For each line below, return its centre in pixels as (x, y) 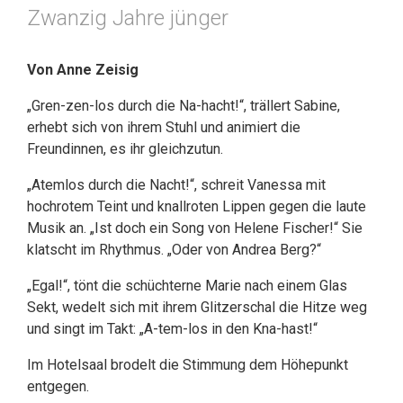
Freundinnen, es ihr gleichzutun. (125, 149)
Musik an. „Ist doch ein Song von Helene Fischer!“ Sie (195, 228)
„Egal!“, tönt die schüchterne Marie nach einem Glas (187, 286)
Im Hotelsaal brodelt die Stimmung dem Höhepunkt (188, 365)
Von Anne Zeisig (83, 70)
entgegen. (58, 386)
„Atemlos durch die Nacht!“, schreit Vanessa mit (176, 185)
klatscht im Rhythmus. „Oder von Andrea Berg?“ (174, 250)
